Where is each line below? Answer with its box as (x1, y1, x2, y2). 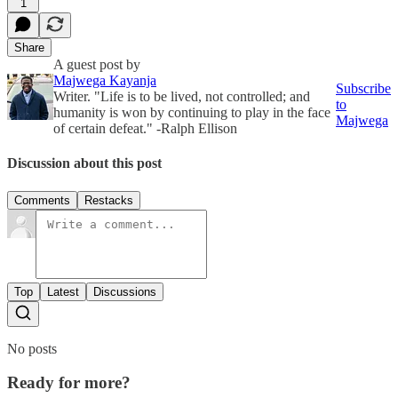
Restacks (84, 193, 133, 207)
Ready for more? (7, 373, 131, 393)
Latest (47, 284, 79, 298)
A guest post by (53, 56, 140, 72)
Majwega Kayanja (53, 72, 156, 88)
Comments (14, 193, 70, 207)
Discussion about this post (7, 155, 162, 171)
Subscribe (336, 80, 391, 96)
